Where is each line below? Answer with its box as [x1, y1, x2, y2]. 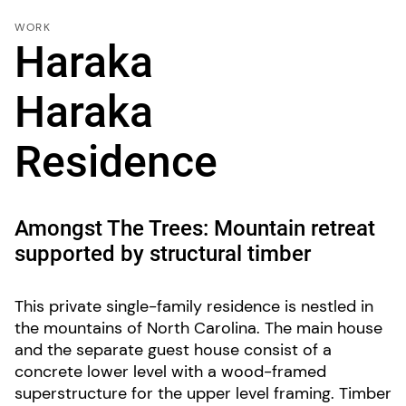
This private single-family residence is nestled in [14, 295, 373, 317]
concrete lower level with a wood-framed [14, 361, 326, 382]
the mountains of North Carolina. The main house [14, 317, 382, 339]
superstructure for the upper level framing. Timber [14, 382, 391, 404]
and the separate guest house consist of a [14, 339, 332, 361]
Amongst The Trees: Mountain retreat [14, 216, 375, 241]
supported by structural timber [14, 241, 311, 266]
